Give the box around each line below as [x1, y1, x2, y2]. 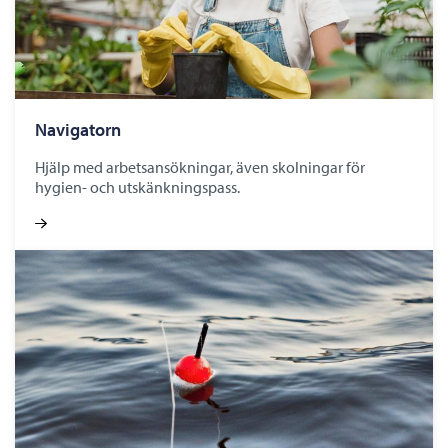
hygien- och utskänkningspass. [35, 176, 240, 197]
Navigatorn [35, 117, 121, 141]
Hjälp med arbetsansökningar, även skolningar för [35, 156, 365, 177]
